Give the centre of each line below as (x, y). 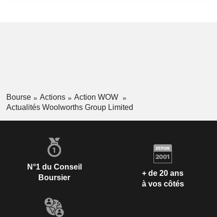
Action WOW (97, 97)
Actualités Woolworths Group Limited (70, 108)
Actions (52, 97)
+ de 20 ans (163, 173)
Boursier (54, 178)
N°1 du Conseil (54, 167)
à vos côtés (163, 184)
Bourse (18, 97)
